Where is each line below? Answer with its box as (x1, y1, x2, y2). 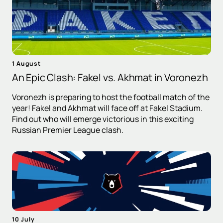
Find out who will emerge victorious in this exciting (12, 113, 194, 124)
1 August (12, 59, 41, 68)
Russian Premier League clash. (12, 124, 123, 135)
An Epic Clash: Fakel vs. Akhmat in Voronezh (12, 70, 208, 84)
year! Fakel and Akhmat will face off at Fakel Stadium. (12, 102, 203, 113)
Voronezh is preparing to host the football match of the (12, 91, 210, 103)
